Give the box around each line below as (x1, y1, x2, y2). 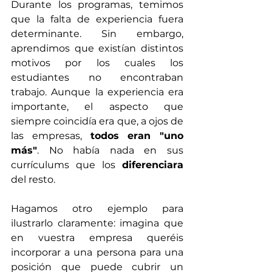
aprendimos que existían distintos (11, 42, 183, 55)
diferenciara (122, 159, 183, 171)
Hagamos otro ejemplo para (11, 203, 183, 215)
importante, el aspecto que (11, 101, 183, 113)
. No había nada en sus (37, 144, 183, 157)
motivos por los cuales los (11, 57, 183, 69)
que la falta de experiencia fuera (11, 13, 183, 25)
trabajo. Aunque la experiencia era (11, 86, 183, 98)
